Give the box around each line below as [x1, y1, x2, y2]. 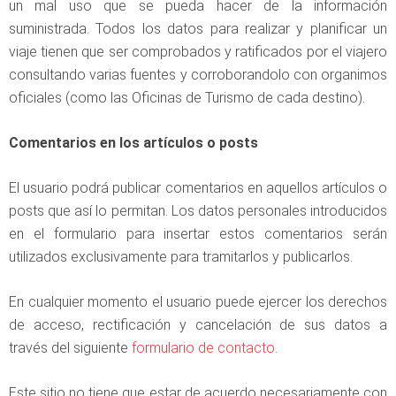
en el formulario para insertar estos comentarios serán [9, 225, 387, 242]
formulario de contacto [132, 339, 275, 356]
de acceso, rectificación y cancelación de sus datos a [9, 316, 387, 333]
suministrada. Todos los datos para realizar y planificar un [9, 20, 387, 37]
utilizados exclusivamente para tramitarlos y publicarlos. [9, 248, 353, 265]
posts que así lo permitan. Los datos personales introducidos [9, 202, 387, 219]
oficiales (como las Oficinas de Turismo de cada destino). [9, 89, 365, 106]
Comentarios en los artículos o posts [9, 134, 258, 151]
